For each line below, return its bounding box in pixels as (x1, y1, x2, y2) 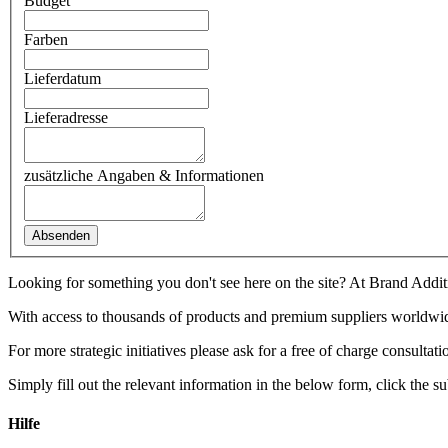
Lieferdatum (24, 69, 101, 87)
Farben (24, 30, 68, 48)
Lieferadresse (24, 108, 108, 126)
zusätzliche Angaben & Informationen (24, 166, 264, 184)
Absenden (32, 227, 90, 243)
